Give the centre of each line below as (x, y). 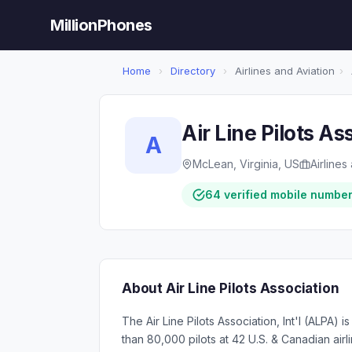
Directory (193, 71)
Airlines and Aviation (283, 71)
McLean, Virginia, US (246, 164)
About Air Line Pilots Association (231, 288)
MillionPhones (101, 25)
